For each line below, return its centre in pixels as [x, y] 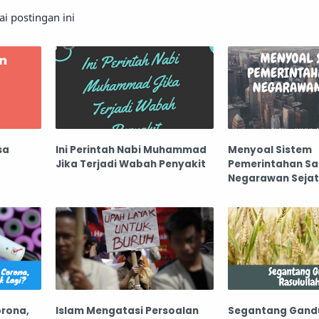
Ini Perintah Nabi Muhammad [131, 150]
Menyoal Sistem [270, 150]
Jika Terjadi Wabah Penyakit [131, 164]
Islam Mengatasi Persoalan [127, 310]
